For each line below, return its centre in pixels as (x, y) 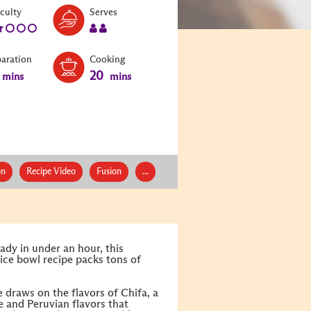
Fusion (109, 171)
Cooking (107, 59)
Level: (34, 11)
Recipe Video (51, 171)
